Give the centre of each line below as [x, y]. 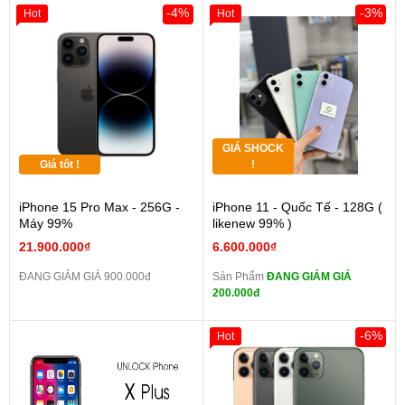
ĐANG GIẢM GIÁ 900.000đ [85, 277]
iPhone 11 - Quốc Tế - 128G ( [297, 207]
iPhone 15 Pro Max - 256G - [99, 207]
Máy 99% [46, 224]
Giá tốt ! [60, 165]
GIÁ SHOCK [253, 149]
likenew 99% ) [252, 224]
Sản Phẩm [239, 277]
